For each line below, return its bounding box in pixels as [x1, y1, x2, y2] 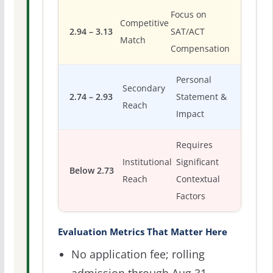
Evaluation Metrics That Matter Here [57, 226, 227, 238]
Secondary [122, 83, 166, 94]
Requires [176, 140, 213, 151]
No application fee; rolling [71, 247, 205, 262]
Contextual [176, 174, 221, 185]
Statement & [176, 91, 227, 103]
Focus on [171, 9, 207, 21]
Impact [176, 108, 205, 120]
